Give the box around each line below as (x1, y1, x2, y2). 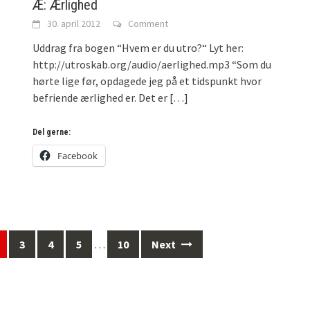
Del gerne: (33, 127, 71, 137)
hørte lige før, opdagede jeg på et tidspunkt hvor (33, 73, 262, 88)
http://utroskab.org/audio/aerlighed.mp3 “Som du (33, 57, 272, 71)
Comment (128, 17, 169, 30)
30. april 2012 (47, 17, 101, 30)
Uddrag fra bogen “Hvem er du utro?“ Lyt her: (33, 40, 244, 55)
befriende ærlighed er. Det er (33, 90, 168, 104)
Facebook (57, 149, 98, 162)
